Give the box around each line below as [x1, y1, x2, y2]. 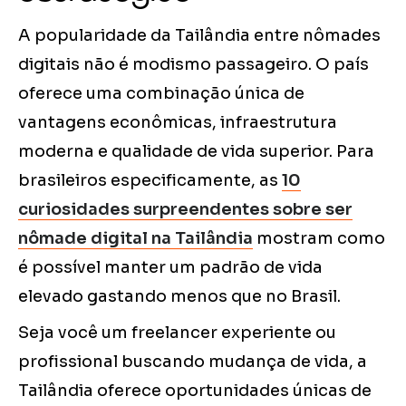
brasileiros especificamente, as [18, 170, 282, 191]
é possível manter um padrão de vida [18, 257, 323, 278]
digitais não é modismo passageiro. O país [18, 54, 369, 75]
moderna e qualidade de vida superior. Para [18, 141, 374, 162]
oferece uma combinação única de [18, 83, 304, 104]
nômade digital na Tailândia [18, 228, 253, 249]
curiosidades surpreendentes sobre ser [18, 199, 353, 220]
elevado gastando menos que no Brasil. [18, 286, 341, 307]
